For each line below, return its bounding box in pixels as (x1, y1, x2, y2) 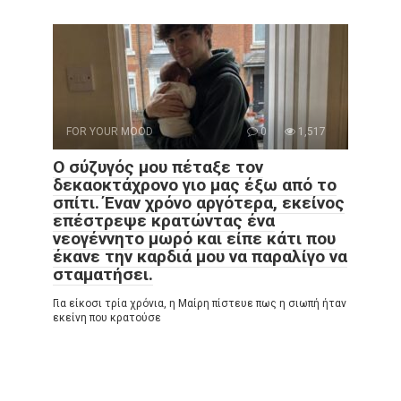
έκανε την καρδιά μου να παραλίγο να (53, 246, 347, 268)
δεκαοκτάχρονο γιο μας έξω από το (53, 175, 337, 196)
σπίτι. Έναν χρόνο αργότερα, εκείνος (53, 192, 345, 214)
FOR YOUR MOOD (66, 125, 153, 139)
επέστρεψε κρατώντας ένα (53, 210, 275, 232)
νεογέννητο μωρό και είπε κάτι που (53, 228, 336, 250)
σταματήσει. (53, 264, 153, 286)
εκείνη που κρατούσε (53, 311, 161, 325)
